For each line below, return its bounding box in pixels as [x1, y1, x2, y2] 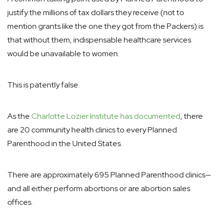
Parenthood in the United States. [7, 138, 122, 149]
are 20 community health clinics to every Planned [7, 125, 177, 135]
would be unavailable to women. [7, 48, 119, 59]
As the [7, 111, 31, 121]
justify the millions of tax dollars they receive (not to [7, 7, 184, 18]
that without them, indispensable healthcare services [7, 35, 191, 45]
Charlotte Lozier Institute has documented [31, 111, 180, 121]
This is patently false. [7, 80, 80, 90]
